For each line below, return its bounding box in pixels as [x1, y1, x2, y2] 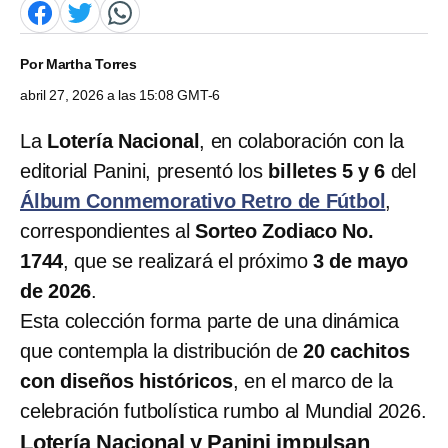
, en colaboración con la [199, 129, 405, 152]
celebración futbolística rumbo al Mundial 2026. [20, 399, 427, 422]
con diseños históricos [20, 369, 233, 392]
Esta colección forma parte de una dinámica [20, 309, 400, 332]
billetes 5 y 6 [268, 159, 386, 182]
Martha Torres [45, 55, 137, 72]
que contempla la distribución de [20, 339, 304, 362]
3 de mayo [312, 249, 409, 272]
